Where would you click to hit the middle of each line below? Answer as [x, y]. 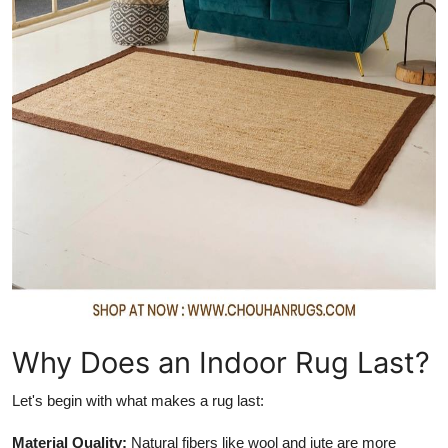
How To [44, 17]
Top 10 [40, 66]
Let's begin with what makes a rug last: [138, 400]
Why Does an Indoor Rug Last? [221, 362]
